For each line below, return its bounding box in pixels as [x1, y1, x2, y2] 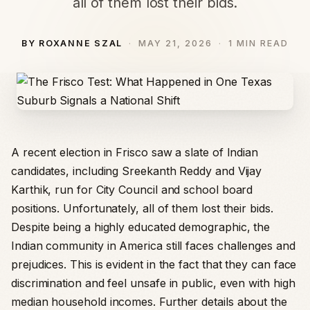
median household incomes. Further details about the [11, 295, 287, 309]
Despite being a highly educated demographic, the [11, 220, 271, 234]
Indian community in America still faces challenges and [11, 239, 295, 253]
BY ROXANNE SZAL [21, 38, 123, 48]
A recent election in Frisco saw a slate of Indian [11, 145, 259, 159]
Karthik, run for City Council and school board [11, 183, 253, 197]
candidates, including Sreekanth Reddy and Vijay [11, 164, 262, 178]
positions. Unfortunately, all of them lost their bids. [11, 201, 273, 215]
